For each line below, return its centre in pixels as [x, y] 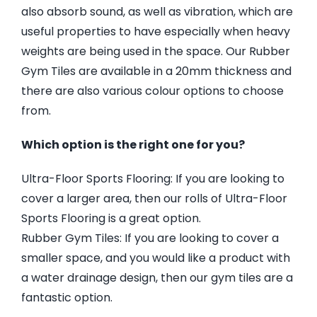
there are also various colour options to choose [152, 91]
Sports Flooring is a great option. [111, 218]
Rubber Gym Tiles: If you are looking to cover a [150, 238]
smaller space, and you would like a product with [155, 258]
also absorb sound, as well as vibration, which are [157, 11]
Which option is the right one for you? [133, 144]
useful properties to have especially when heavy [155, 31]
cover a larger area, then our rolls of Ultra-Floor [154, 198]
